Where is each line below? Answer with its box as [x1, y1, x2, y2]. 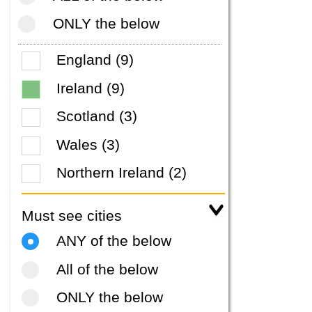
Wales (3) [56, 136, 120, 153]
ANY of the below [56, 233, 171, 249]
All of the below [56, 260, 158, 277]
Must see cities [22, 208, 122, 224]
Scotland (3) [56, 108, 137, 125]
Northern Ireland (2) [56, 164, 187, 181]
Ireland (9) [56, 79, 125, 96]
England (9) [56, 52, 134, 68]
